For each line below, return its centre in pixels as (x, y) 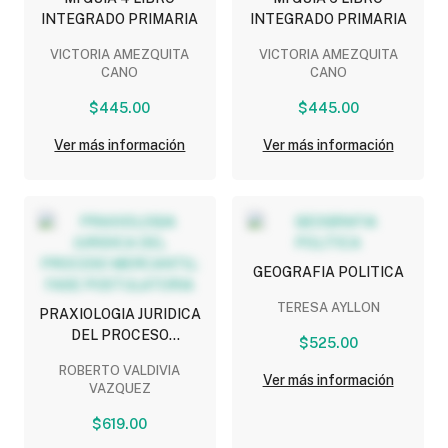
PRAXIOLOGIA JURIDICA (119, 313)
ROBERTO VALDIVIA (120, 370)
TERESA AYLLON (328, 307)
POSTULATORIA (119, 376)
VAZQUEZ (119, 388)
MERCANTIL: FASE (119, 355)
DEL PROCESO (119, 334)
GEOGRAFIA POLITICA (328, 271)
